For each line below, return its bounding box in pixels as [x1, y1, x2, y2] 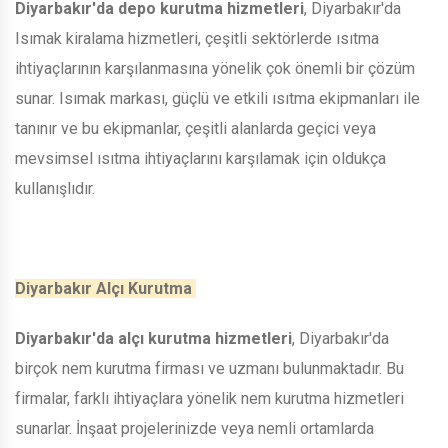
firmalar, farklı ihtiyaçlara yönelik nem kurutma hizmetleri [15, 388, 404, 408]
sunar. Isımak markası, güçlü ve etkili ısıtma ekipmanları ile [15, 88, 420, 108]
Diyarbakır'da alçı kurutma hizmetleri [15, 328, 292, 348]
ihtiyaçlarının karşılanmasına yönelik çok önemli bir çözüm [15, 58, 415, 78]
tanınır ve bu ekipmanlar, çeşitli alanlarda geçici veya [15, 118, 376, 138]
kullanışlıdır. [15, 178, 99, 198]
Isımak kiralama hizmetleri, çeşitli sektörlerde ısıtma [15, 28, 379, 48]
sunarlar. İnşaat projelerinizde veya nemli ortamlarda [15, 418, 374, 438]
